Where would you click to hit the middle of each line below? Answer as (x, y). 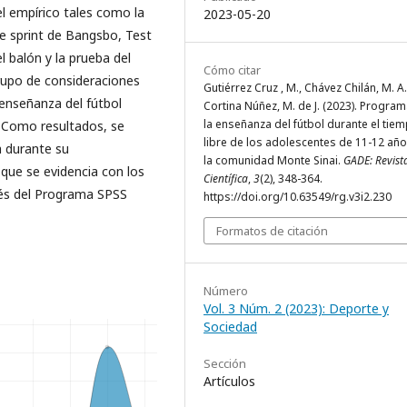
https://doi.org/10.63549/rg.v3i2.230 (298, 197)
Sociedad (230, 327)
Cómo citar (232, 70)
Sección (225, 364)
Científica (226, 179)
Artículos (229, 382)
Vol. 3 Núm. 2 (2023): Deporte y (296, 309)
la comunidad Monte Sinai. (273, 161)
